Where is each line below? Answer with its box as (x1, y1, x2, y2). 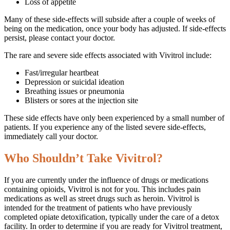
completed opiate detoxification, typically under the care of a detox (4, 213, 219, 222)
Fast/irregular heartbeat (25, 68, 99, 78)
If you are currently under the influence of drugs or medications (4, 176, 208, 185)
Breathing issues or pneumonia (25, 87, 124, 96)
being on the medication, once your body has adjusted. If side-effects (4, 24, 226, 33)
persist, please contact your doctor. (4, 33, 115, 43)
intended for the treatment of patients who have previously (4, 203, 192, 213)
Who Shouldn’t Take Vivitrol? (4, 151, 163, 165)
